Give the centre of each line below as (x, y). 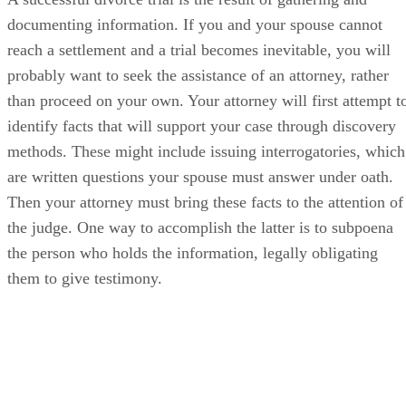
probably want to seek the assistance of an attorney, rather (198, 75)
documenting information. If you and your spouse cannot (195, 24)
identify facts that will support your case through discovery (202, 126)
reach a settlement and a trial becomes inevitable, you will (199, 49)
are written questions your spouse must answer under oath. (200, 176)
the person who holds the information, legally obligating (193, 252)
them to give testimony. (85, 278)
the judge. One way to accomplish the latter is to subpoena (200, 227)
